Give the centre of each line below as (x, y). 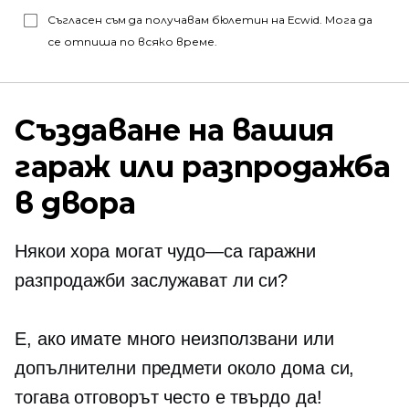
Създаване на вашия (174, 130)
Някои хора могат (91, 251)
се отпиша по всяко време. (132, 42)
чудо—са (205, 251)
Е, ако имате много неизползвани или (174, 339)
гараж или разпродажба (203, 167)
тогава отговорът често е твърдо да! (168, 397)
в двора (75, 203)
